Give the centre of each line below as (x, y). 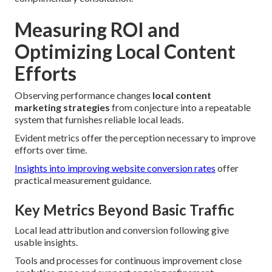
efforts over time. (51, 150)
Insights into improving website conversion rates (115, 168)
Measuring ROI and (97, 30)
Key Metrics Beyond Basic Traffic (124, 210)
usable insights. (46, 242)
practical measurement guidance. (83, 180)
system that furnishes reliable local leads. (99, 120)
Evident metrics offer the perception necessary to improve (135, 138)
